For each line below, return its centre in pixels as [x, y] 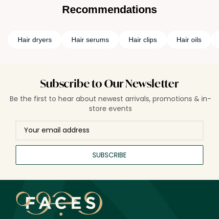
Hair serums [90, 40]
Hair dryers [35, 40]
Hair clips [143, 40]
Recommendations [109, 10]
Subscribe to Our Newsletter [109, 85]
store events [111, 109]
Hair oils [189, 40]
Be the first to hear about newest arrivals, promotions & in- [111, 99]
